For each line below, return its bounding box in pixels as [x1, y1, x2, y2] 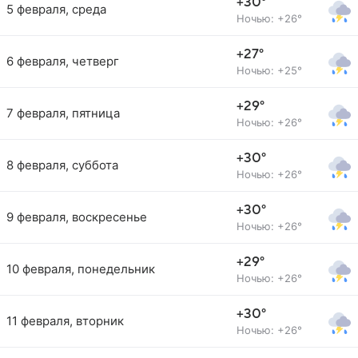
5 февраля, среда [6, 2, 106, 17]
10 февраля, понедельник [6, 261, 155, 276]
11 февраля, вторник [6, 313, 124, 328]
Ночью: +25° [237, 64, 302, 77]
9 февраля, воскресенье [6, 209, 147, 225]
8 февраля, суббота [6, 157, 118, 173]
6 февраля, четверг [6, 54, 119, 69]
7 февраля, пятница [6, 105, 120, 121]
